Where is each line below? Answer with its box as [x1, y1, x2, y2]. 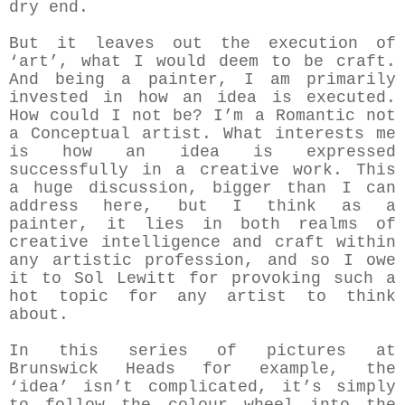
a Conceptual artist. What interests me [9, 125, 396, 144]
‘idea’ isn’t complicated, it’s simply [9, 378, 396, 397]
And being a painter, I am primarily [9, 71, 396, 89]
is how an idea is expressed [9, 143, 396, 162]
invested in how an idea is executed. [9, 89, 396, 108]
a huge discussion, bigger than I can [9, 179, 396, 198]
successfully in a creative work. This [9, 161, 396, 180]
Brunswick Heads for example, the [9, 360, 396, 379]
